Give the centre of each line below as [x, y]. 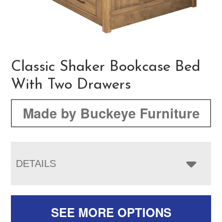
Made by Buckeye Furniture [111, 113]
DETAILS [36, 163]
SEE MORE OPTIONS [111, 212]
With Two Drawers [71, 85]
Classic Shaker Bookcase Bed [106, 67]
